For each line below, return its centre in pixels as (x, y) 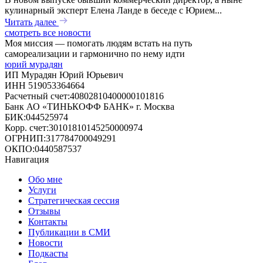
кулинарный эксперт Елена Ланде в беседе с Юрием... (113, 11)
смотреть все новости (48, 33)
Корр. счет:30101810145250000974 (74, 128)
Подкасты (48, 254)
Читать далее (32, 22)
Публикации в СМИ (69, 232)
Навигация (27, 160)
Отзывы (44, 211)
